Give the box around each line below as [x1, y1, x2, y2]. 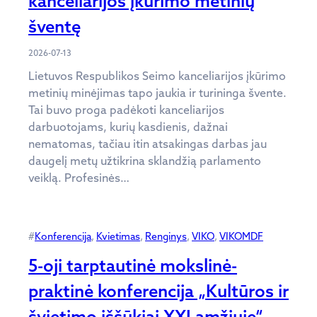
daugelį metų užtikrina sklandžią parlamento [28, 154, 261, 168]
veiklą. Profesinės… [28, 171, 129, 185]
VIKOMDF [219, 230, 263, 243]
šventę [28, 16, 81, 38]
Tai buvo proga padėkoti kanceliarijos [28, 103, 224, 117]
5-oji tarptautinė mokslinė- [28, 255, 237, 277]
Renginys [145, 230, 187, 243]
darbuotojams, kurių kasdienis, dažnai [28, 120, 228, 134]
